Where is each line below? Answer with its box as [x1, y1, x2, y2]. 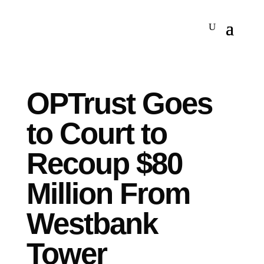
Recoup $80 [26, 147, 182, 180]
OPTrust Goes [26, 87, 212, 120]
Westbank [26, 207, 157, 240]
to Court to [26, 117, 167, 150]
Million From [26, 177, 190, 210]
